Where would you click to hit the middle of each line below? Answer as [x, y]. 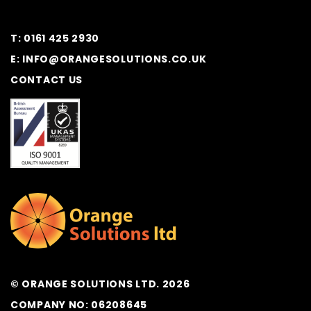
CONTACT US [47, 80]
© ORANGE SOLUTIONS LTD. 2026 [100, 284]
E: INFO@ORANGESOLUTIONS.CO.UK [109, 59]
